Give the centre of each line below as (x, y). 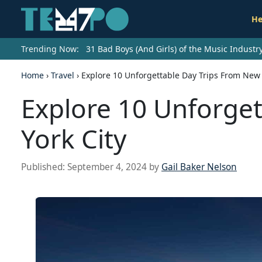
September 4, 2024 (107, 167)
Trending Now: (50, 49)
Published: (44, 167)
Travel (63, 75)
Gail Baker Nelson (199, 167)
